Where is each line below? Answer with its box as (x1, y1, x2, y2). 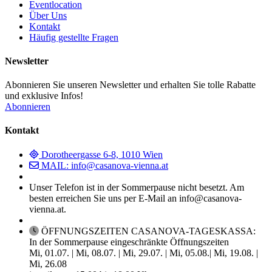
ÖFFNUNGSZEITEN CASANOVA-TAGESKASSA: (41, 225, 256, 236)
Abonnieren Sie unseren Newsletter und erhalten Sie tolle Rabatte (5, 80, 256, 90)
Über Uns (29, 10, 67, 21)
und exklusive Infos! (5, 90, 83, 101)
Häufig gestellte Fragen (29, 32, 118, 42)
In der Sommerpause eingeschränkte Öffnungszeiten (29, 236, 229, 247)
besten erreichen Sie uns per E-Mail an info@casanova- (29, 192, 242, 203)
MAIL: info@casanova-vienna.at (41, 160, 168, 171)
